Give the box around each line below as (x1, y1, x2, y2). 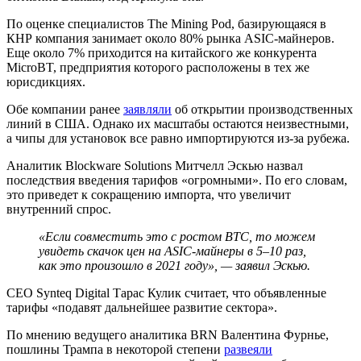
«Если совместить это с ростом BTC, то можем (39, 229, 315, 243)
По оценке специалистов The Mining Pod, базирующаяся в (6, 16, 326, 31)
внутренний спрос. (6, 201, 111, 216)
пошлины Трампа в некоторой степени (6, 342, 224, 356)
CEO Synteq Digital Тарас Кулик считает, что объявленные (6, 285, 326, 300)
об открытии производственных (172, 102, 353, 116)
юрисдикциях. (6, 74, 85, 89)
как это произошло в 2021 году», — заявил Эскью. (39, 258, 310, 272)
